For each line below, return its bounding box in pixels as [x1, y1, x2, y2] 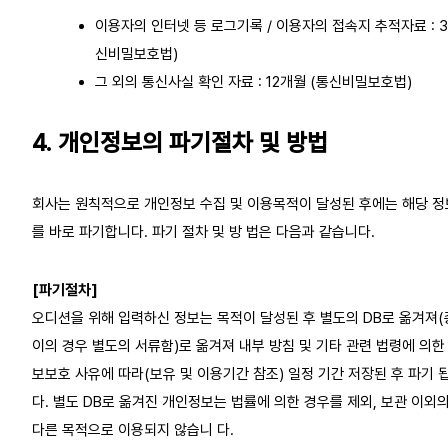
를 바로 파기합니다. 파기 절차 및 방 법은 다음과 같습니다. [32, 223, 375, 241]
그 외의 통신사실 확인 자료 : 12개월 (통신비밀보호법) [94, 72, 412, 91]
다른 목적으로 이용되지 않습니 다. [32, 421, 234, 439]
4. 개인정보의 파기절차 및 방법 [32, 127, 328, 157]
